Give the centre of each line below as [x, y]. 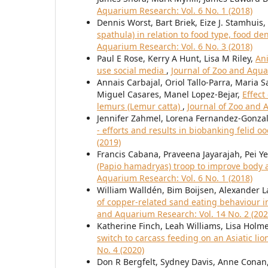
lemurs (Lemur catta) [140, 106]
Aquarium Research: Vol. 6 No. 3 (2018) [175, 47]
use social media [132, 71]
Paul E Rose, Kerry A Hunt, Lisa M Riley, [176, 59]
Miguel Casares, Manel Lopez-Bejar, [170, 95]
